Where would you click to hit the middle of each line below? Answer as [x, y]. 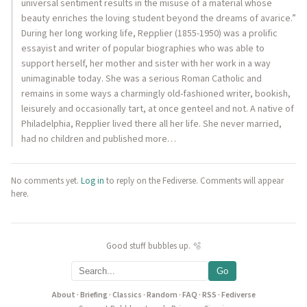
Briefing [94, 295]
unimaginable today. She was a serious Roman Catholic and [142, 79]
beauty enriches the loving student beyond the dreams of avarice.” [159, 19]
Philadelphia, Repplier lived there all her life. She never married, [151, 124]
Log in [93, 181]
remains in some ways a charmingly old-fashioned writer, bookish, [156, 94]
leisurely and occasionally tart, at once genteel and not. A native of [158, 109]
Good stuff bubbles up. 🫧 [153, 246]
